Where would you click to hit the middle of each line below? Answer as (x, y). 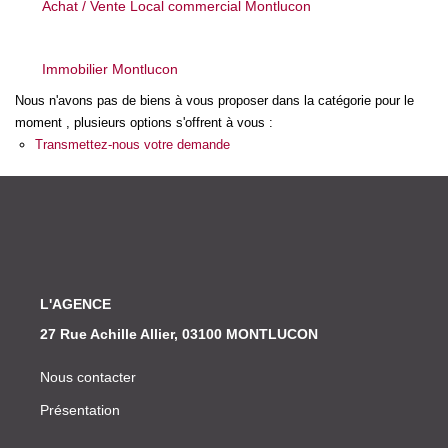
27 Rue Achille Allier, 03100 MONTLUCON (179, 333)
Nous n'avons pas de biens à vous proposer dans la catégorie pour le (214, 100)
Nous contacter (88, 376)
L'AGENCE (75, 304)
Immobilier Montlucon (110, 69)
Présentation (80, 409)
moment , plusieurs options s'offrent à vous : (144, 122)
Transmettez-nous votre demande (132, 144)
